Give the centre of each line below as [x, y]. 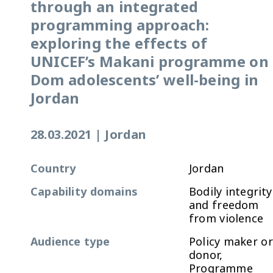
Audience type [70, 241]
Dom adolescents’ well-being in [145, 80]
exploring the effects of [119, 43]
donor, [206, 255]
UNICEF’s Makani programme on [150, 61]
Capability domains [84, 191]
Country [53, 168]
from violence [226, 218]
